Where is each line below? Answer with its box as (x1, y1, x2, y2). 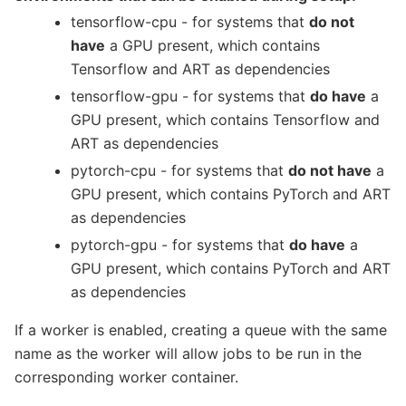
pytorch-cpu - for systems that (71, 160, 288, 179)
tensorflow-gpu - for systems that (71, 86, 310, 105)
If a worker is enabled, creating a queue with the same (14, 320, 387, 339)
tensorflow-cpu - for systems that (71, 12, 309, 31)
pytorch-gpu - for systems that (71, 235, 289, 254)
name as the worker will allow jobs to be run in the (14, 343, 362, 362)
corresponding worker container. (14, 367, 238, 386)
